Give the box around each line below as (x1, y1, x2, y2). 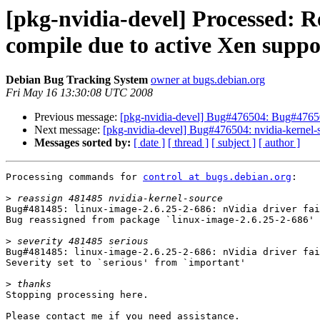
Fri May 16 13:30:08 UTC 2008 (6, 86, 153, 99)
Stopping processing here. (6, 289, 149, 301)
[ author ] (259, 136, 300, 149)
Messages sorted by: (34, 136, 131, 149)
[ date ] (134, 136, 165, 149)
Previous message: (34, 111, 120, 124)
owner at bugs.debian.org (151, 74, 265, 86)
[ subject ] (211, 136, 256, 149)
